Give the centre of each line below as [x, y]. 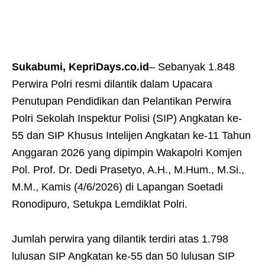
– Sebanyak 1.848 [192, 67]
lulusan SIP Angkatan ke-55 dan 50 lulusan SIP [123, 256]
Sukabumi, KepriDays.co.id [80, 67]
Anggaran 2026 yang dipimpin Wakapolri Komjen [127, 153]
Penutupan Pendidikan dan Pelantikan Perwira [122, 101]
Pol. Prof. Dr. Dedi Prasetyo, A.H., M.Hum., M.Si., [128, 170]
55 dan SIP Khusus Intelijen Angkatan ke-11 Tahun [131, 136]
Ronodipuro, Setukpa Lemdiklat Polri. [100, 204]
